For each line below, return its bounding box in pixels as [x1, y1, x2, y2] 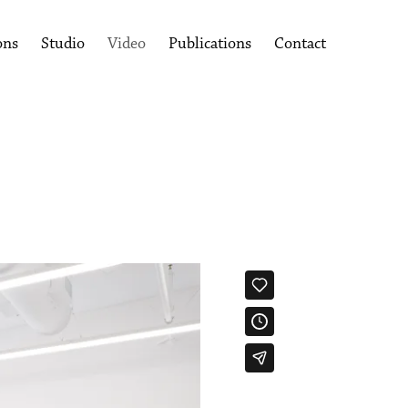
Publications [168, 36, 251, 53]
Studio [40, 36, 85, 53]
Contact [273, 36, 326, 53]
